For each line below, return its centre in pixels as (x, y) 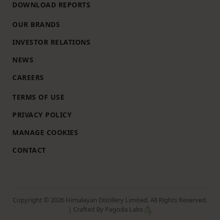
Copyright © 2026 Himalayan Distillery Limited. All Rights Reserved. (110, 200)
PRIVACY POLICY (42, 115)
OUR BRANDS (36, 24)
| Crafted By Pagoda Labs (106, 209)
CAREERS (28, 77)
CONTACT (29, 150)
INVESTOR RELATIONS (51, 42)
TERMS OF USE (38, 97)
